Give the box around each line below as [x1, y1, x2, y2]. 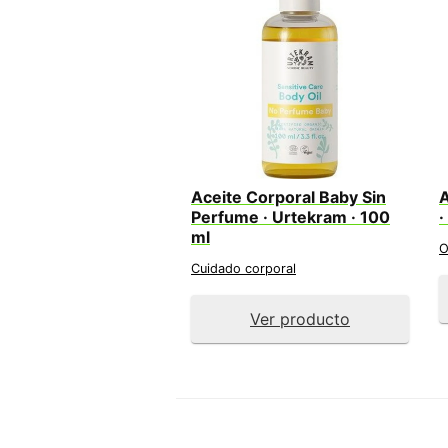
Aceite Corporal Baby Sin [191, 186, 386, 207]
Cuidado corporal [191, 260, 296, 276]
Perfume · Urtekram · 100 [191, 206, 390, 227]
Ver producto [250, 308, 350, 329]
